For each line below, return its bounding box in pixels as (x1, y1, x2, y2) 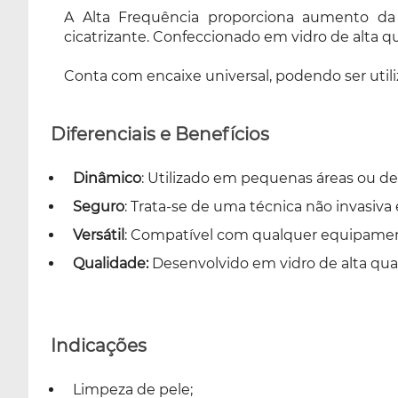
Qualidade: (73, 254, 148, 272)
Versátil (73, 226, 124, 243)
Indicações (51, 334, 147, 356)
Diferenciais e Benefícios (51, 123, 269, 145)
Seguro (73, 197, 124, 215)
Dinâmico (73, 169, 141, 187)
